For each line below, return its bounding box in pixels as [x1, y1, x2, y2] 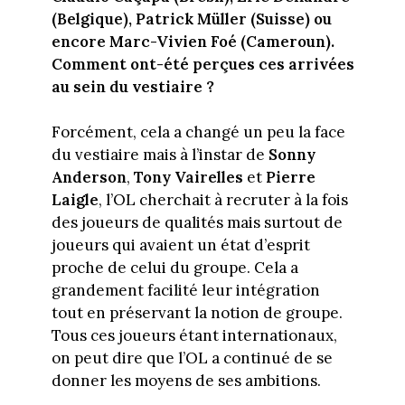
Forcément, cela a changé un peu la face [51, 122, 345, 143]
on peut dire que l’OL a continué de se [51, 348, 333, 369]
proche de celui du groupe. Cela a [51, 258, 298, 278]
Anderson [51, 167, 127, 188]
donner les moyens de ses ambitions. [51, 371, 321, 391]
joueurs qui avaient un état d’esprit [51, 235, 310, 256]
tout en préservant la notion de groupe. [51, 303, 343, 324]
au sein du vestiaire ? [51, 76, 214, 97]
